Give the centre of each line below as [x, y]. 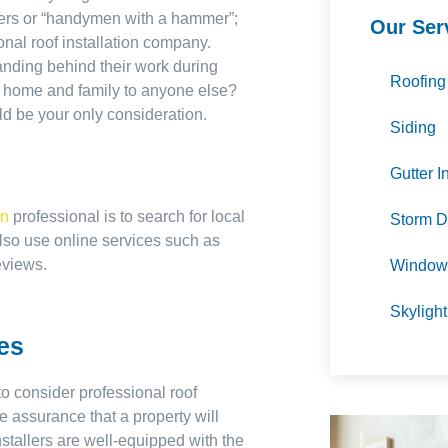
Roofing [418, 81]
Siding [413, 127]
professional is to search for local [127, 216]
